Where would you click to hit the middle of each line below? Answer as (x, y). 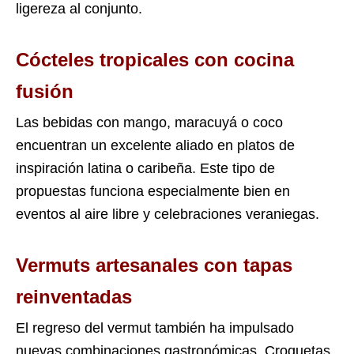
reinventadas (74, 297)
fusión (45, 92)
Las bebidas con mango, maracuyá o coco (149, 123)
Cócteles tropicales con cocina (155, 60)
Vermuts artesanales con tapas (154, 265)
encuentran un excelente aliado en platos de (155, 146)
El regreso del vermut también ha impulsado (155, 328)
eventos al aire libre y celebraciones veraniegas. (168, 215)
